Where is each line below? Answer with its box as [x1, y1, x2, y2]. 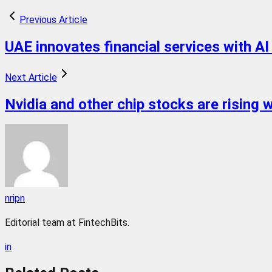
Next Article [5, 71, 57, 83]
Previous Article [19, 13, 87, 25]
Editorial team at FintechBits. [5, 216, 129, 228]
